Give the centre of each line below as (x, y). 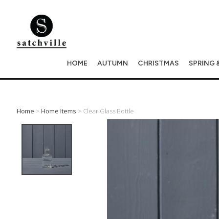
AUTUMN (112, 63)
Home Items (58, 111)
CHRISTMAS (158, 63)
